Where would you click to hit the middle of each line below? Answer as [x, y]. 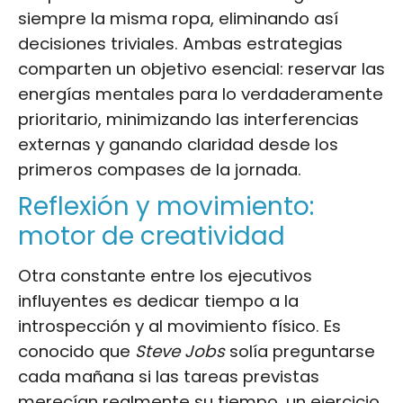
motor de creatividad [152, 236]
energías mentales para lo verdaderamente [201, 94]
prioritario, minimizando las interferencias [188, 119]
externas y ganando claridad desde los [178, 144]
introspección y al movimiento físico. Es [179, 326]
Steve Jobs [180, 351]
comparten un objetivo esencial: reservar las [201, 68]
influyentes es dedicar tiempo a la [158, 300]
